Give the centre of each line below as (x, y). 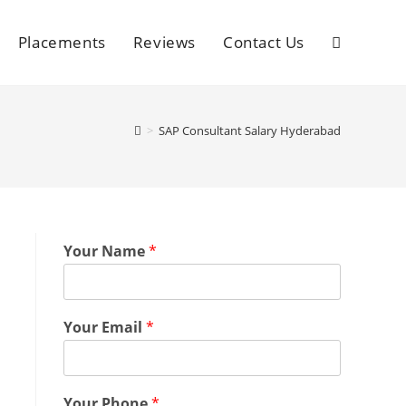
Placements (62, 42)
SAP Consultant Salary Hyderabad (250, 130)
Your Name (106, 251)
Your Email (105, 327)
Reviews (164, 42)
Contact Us (264, 42)
